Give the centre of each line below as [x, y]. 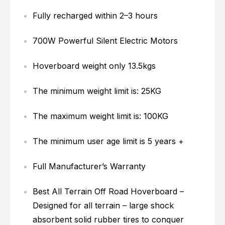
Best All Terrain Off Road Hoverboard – [108, 192]
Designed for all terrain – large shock [103, 206]
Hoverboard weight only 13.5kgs [94, 66]
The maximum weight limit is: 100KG [101, 116]
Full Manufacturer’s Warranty [89, 166]
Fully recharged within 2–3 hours [95, 16]
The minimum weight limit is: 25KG [97, 91]
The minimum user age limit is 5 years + [108, 141]
